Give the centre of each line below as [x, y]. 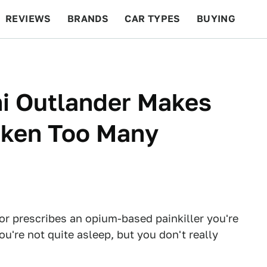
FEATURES [224, 57]
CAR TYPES [153, 19]
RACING [119, 57]
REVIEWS [28, 19]
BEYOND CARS [48, 57]
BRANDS [88, 19]
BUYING [216, 19]
